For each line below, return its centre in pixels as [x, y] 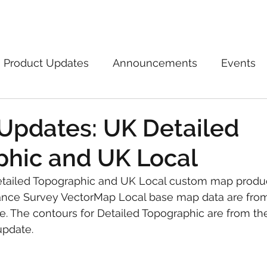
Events [238, 63]
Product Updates [46, 63]
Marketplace [72, 19]
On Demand [140, 19]
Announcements [155, 63]
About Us [207, 19]
